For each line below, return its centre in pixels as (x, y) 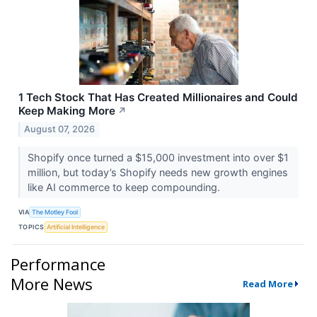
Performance (58, 264)
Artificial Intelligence (76, 227)
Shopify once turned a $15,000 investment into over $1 (158, 157)
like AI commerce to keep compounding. (125, 187)
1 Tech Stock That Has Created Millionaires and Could (158, 98)
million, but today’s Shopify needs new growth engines (157, 172)
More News (52, 283)
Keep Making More (67, 111)
